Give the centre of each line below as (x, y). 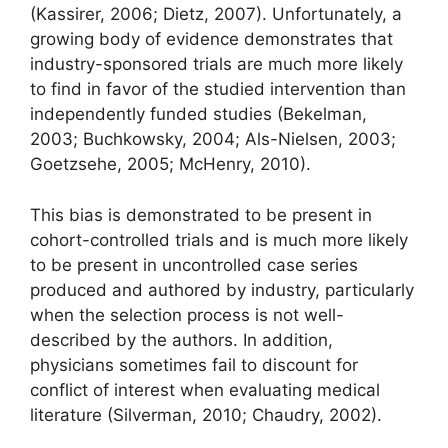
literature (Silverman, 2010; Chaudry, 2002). (206, 414)
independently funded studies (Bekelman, (198, 114)
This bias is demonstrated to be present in (201, 214)
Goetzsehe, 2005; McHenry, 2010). (170, 164)
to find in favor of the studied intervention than (218, 89)
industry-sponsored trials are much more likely (216, 64)
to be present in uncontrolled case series (194, 264)
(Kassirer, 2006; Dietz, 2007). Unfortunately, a (216, 14)
